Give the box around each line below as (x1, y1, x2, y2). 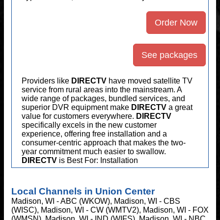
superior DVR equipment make (22, 103, 131, 111)
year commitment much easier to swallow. (22, 147, 166, 156)
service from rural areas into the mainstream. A (22, 85, 182, 94)
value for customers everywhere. (22, 111, 136, 120)
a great (166, 103, 192, 111)
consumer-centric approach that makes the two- (22, 138, 186, 147)
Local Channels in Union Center (11, 186, 155, 196)
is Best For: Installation (57, 156, 138, 165)
